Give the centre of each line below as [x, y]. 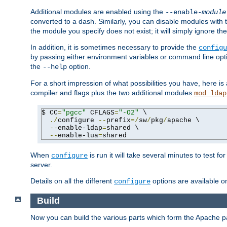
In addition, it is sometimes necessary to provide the [115, 47]
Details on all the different [72, 181]
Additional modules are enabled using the [98, 12]
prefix [119, 121]
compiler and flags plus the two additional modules [112, 93]
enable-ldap [80, 128]
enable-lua [78, 136]
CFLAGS [100, 113]
